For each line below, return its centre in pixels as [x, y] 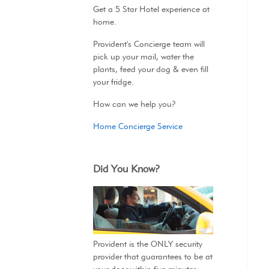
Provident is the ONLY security [147, 244]
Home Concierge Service [138, 126]
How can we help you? [134, 104]
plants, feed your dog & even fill [150, 69]
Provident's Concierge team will [149, 44]
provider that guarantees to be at [153, 257]
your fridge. [113, 82]
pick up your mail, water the [143, 57]
